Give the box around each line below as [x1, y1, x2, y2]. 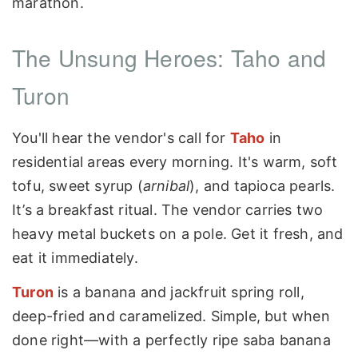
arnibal [142, 177, 190, 194]
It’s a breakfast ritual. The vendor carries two [12, 201, 324, 218]
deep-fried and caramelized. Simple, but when [12, 308, 330, 325]
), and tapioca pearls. [189, 177, 336, 194]
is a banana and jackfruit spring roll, [54, 284, 304, 301]
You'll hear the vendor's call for [12, 129, 230, 146]
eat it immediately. [12, 249, 138, 266]
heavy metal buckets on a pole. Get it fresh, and [12, 225, 344, 242]
